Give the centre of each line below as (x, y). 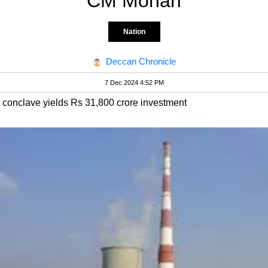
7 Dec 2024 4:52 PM (134, 83)
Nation (134, 32)
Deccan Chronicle (141, 61)
